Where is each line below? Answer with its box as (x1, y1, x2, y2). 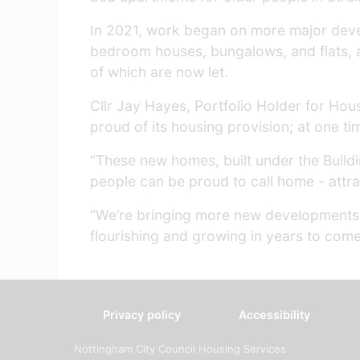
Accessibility (239, 308, 310, 321)
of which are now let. (90, 63, 233, 80)
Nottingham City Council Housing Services (74, 342, 286, 355)
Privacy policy (103, 308, 181, 321)
